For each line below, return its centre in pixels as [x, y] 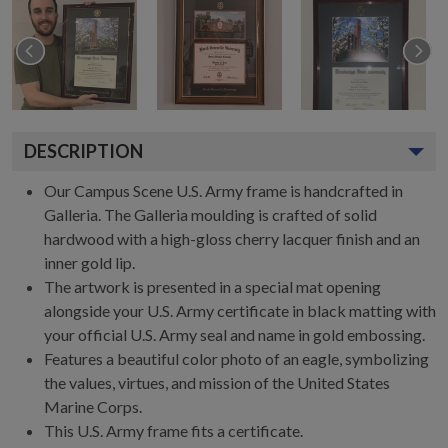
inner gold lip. [89, 262]
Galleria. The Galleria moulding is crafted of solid [210, 214]
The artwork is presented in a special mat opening [212, 286]
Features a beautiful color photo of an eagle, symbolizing [236, 358]
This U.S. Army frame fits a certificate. [173, 430]
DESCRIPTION [83, 151]
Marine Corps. [93, 406]
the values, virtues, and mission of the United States [217, 382]
